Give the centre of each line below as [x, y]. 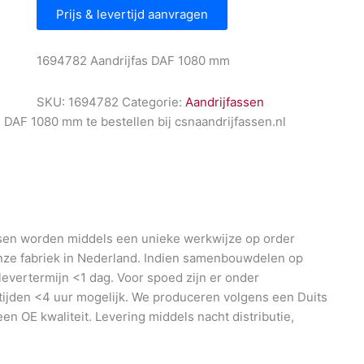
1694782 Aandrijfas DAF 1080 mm [133, 61]
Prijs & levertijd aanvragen [132, 15]
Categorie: [153, 102]
